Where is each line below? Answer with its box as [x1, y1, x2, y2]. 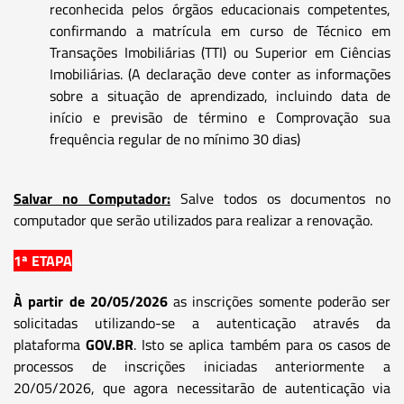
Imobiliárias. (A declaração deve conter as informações [50, 62, 390, 85]
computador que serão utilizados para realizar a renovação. [14, 208, 372, 231]
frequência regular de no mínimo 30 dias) [50, 127, 300, 150]
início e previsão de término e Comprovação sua [50, 106, 390, 128]
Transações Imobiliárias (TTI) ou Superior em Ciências [50, 41, 390, 63]
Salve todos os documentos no [170, 187, 390, 209]
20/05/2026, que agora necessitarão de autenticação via [14, 376, 390, 399]
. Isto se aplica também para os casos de [133, 333, 391, 355]
